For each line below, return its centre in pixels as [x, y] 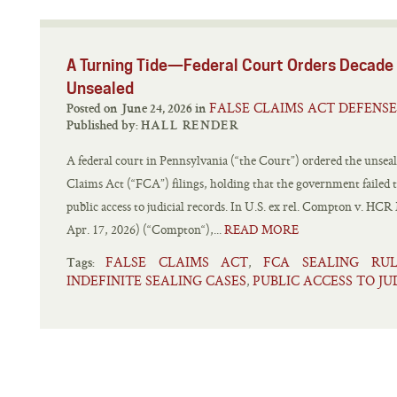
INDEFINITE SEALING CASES [156, 280]
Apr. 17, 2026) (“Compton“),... [145, 230]
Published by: [104, 126]
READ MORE [261, 230]
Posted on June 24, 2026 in [202, 109]
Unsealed [100, 88]
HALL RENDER [190, 126]
